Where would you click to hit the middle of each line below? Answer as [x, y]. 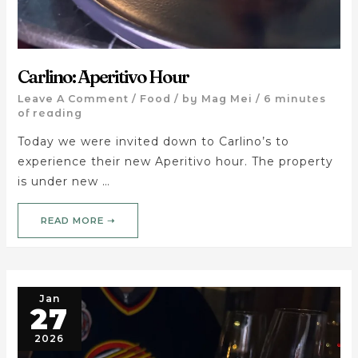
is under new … [64, 182]
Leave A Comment [73, 99]
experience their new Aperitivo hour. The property [175, 162]
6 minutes [294, 99]
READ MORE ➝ [78, 220]
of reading [50, 113]
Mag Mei [227, 99]
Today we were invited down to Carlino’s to [153, 142]
